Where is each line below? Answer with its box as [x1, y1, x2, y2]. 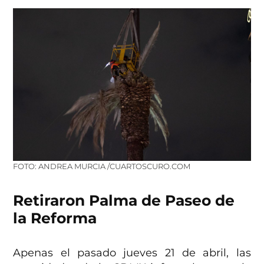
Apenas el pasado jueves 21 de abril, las [13, 246, 251, 259]
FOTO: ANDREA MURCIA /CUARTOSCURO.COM [13, 161, 191, 171]
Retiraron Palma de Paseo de [13, 191, 235, 209]
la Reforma [13, 209, 97, 227]
